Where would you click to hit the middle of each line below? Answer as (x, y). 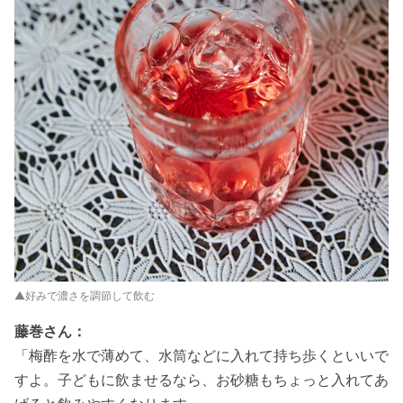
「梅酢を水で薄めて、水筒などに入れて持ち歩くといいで (201, 355)
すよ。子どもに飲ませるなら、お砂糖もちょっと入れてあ (201, 379)
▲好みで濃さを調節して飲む (85, 295)
